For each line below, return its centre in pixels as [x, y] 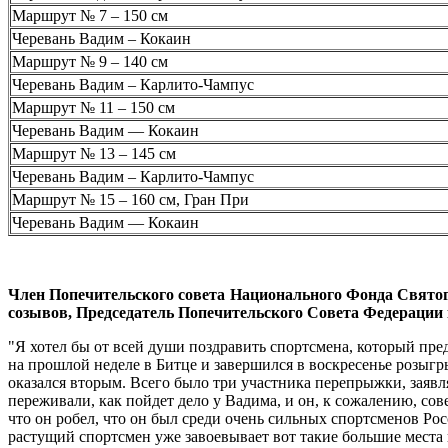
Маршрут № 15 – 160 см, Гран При [130, 199]
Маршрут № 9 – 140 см [90, 61]
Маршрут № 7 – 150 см [90, 15]
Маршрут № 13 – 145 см [94, 153]
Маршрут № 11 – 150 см [93, 107]
